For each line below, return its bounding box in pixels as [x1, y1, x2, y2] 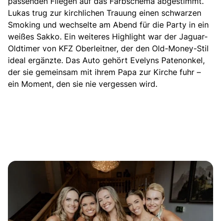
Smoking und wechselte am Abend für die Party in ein [8, 19, 209, 31]
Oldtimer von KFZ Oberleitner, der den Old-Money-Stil [8, 43, 209, 54]
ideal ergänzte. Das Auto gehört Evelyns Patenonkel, [8, 55, 205, 66]
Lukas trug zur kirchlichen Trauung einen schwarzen [8, 7, 201, 19]
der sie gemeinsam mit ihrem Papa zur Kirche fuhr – [8, 67, 201, 78]
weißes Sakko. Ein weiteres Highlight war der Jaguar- [8, 31, 208, 42]
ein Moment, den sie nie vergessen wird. [8, 78, 157, 90]
